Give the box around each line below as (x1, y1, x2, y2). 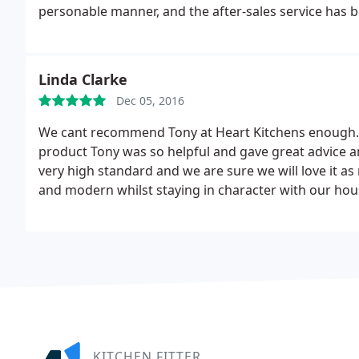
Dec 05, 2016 (116, 93, 184, 108)
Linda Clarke (38, 70, 127, 89)
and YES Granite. (38, 200, 139, 218)
